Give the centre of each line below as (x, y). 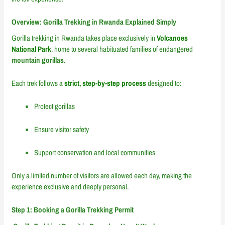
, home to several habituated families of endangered (122, 49)
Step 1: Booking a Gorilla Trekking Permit (73, 210)
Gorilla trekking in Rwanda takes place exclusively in (84, 38)
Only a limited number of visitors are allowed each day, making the (102, 176)
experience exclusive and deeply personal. (70, 187)
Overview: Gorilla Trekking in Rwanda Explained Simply (94, 22)
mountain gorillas (38, 60)
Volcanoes (173, 38)
